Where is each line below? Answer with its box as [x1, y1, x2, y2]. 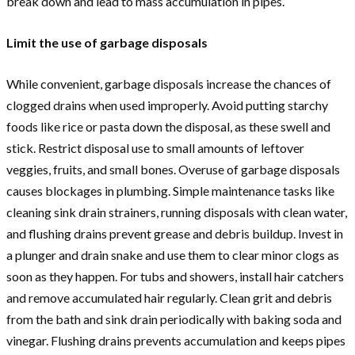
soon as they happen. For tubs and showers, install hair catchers [6, 268, 344, 284]
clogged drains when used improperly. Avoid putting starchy [6, 97, 328, 113]
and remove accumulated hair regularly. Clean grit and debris [6, 289, 332, 305]
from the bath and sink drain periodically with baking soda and [6, 311, 342, 326]
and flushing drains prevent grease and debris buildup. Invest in [6, 225, 343, 241]
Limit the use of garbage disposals [6, 34, 208, 50]
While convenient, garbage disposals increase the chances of [6, 75, 331, 91]
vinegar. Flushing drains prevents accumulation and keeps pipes [6, 332, 345, 348]
